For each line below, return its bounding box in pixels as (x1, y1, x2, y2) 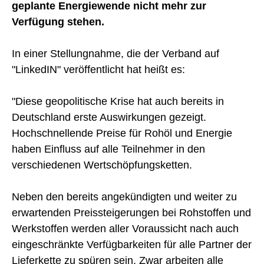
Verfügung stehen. (12, 15, 104, 28)
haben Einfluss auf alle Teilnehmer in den (12, 143, 205, 155)
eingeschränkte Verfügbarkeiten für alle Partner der (12, 238, 252, 250)
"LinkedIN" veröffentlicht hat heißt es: (12, 63, 185, 75)
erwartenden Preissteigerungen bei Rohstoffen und (12, 206, 251, 219)
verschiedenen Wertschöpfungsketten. (12, 159, 192, 171)
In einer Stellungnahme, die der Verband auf (12, 47, 219, 60)
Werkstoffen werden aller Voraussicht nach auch (12, 222, 239, 235)
